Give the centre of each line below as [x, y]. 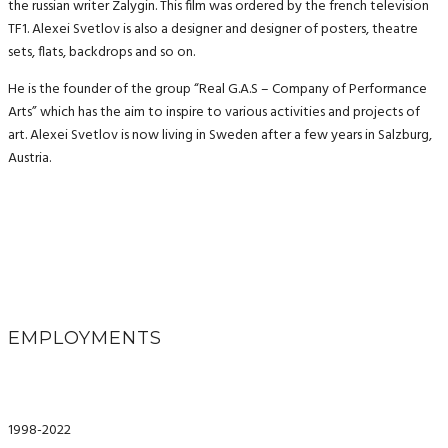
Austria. [29, 158]
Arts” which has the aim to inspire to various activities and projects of [214, 112]
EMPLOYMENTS [85, 338]
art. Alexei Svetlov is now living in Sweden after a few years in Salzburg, [220, 135]
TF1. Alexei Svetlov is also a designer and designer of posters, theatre [213, 29]
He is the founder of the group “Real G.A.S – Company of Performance [217, 89]
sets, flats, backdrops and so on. [101, 52]
